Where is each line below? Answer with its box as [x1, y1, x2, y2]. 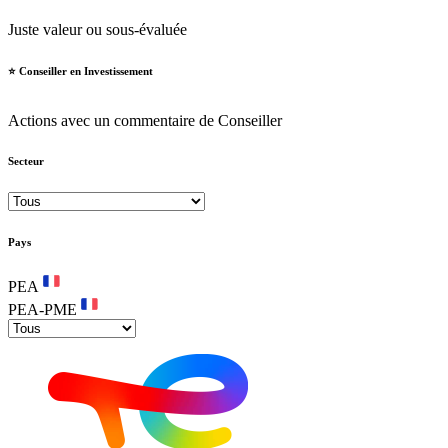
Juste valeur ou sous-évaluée [8, 20, 187, 38]
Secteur [8, 154, 44, 167]
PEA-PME [8, 300, 77, 318]
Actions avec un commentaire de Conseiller [8, 111, 282, 129]
